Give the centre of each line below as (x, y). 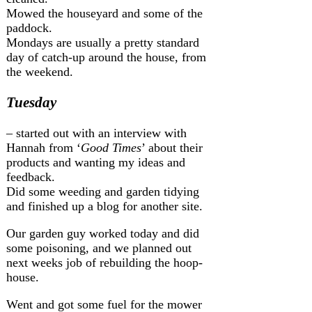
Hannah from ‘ (44, 148)
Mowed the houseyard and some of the (104, 13)
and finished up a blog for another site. (104, 206)
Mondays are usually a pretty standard (103, 42)
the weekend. (40, 71)
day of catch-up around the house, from (106, 57)
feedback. (31, 177)
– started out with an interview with (96, 133)
